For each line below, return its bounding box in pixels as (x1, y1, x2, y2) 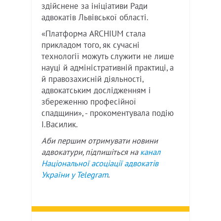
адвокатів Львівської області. (41, 12, 148, 23)
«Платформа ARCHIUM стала (41, 29, 146, 39)
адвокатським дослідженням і (41, 85, 151, 96)
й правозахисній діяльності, (41, 74, 143, 84)
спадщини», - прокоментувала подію (41, 108, 174, 118)
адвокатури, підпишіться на (41, 147, 140, 157)
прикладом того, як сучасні (41, 40, 140, 50)
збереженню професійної (41, 97, 136, 107)
